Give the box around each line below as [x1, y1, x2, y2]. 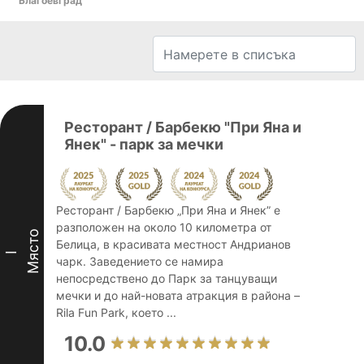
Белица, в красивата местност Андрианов [56, 237, 291, 251]
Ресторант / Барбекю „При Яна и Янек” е [56, 203, 280, 217]
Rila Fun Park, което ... [56, 305, 176, 319]
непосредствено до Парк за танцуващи [56, 271, 277, 285]
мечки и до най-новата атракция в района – [56, 288, 300, 302]
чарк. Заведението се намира [56, 254, 223, 268]
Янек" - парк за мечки [64, 136, 223, 153]
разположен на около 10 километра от [56, 220, 271, 234]
